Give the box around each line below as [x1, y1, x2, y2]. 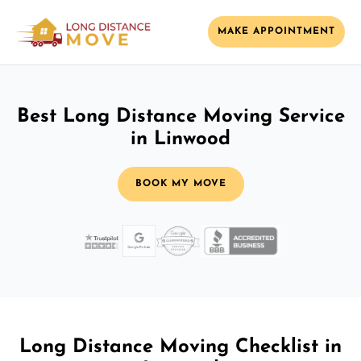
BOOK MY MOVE [135, 178, 226, 189]
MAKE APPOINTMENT [218, 27, 335, 37]
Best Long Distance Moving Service [16, 106, 345, 127]
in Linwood [131, 129, 230, 149]
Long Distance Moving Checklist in [19, 337, 342, 357]
